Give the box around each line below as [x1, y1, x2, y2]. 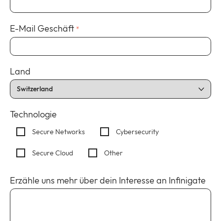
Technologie [10, 108, 57, 120]
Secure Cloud [32, 148, 73, 157]
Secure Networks [32, 127, 85, 136]
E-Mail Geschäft [10, 22, 74, 34]
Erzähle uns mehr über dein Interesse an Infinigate [10, 175, 206, 186]
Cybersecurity [116, 127, 159, 136]
